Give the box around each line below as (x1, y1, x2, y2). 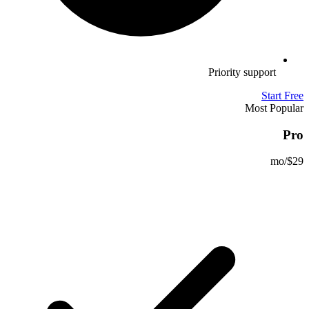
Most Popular (245, 102, 303, 114)
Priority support (208, 66, 276, 78)
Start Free (261, 90, 303, 101)
